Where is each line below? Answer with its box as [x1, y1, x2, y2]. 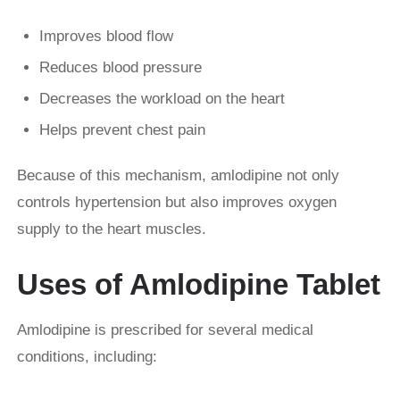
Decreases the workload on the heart [39, 90, 285, 108]
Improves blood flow [39, 28, 173, 46]
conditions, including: [17, 348, 157, 366]
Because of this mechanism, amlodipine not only [17, 167, 339, 185]
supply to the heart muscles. [17, 221, 206, 238]
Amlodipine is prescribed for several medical [17, 321, 313, 339]
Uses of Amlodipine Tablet [17, 268, 380, 302]
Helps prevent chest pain [39, 121, 205, 139]
